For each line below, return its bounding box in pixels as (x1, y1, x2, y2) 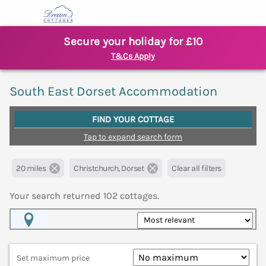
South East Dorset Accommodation (9, 84, 217, 99)
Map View (11, 232, 53, 243)
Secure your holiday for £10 (64, 35, 202, 48)
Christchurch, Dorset (74, 163, 144, 174)
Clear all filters (172, 163, 221, 174)
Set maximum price (17, 253, 90, 264)
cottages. (120, 190, 159, 202)
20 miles (16, 163, 46, 174)
